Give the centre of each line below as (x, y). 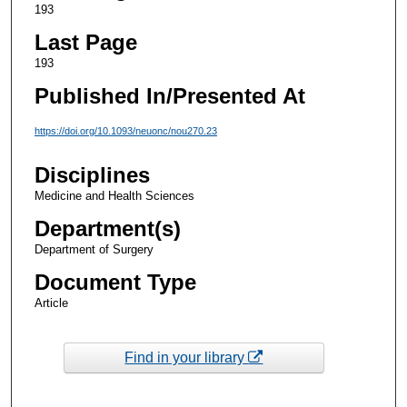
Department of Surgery (94, 250)
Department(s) (107, 229)
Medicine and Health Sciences (114, 196)
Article (51, 303)
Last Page (85, 42)
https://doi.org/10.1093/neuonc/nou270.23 (125, 130)
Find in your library (187, 357)
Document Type (115, 283)
